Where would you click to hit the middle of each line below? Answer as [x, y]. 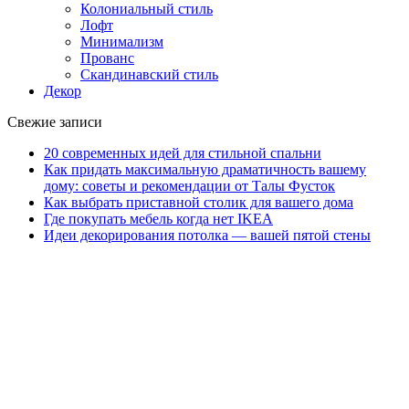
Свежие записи [55, 121]
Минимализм [122, 41]
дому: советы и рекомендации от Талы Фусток [189, 185]
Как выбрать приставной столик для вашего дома [199, 202]
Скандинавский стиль [149, 74]
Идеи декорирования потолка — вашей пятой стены [207, 235]
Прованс [107, 58]
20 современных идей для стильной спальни [183, 152]
